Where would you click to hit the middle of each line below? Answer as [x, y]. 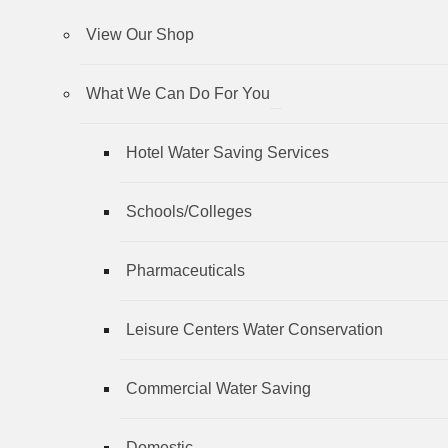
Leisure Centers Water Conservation [254, 329]
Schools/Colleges [189, 211]
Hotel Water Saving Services [227, 152]
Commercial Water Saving [218, 388]
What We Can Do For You [178, 93]
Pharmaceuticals [185, 270]
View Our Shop [140, 34]
